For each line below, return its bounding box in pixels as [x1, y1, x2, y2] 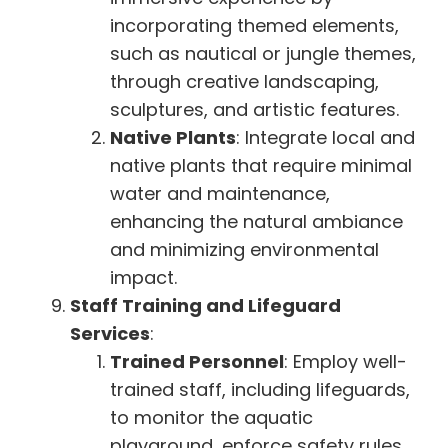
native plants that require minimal [110, 152, 412, 178]
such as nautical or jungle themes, [110, 40, 416, 66]
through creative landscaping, [110, 68, 379, 94]
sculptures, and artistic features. [110, 96, 399, 122]
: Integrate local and [236, 124, 415, 150]
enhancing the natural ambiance [110, 208, 403, 234]
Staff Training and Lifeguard [70, 292, 341, 318]
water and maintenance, [110, 180, 330, 206]
